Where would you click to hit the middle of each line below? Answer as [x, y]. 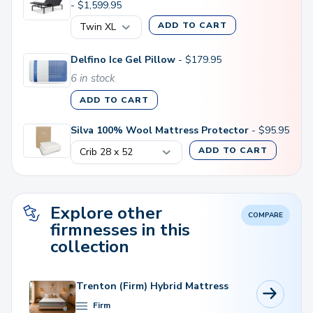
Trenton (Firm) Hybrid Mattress [152, 286]
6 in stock [93, 79]
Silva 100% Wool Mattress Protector [160, 131]
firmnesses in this [120, 230]
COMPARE [265, 216]
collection [90, 247]
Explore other [106, 213]
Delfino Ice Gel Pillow [124, 60]
